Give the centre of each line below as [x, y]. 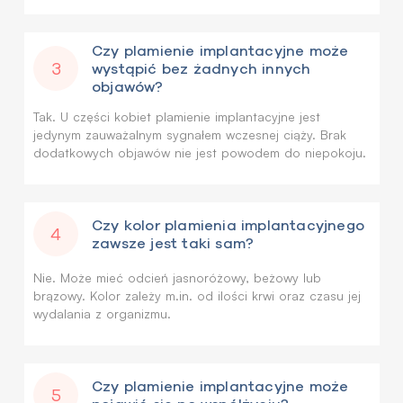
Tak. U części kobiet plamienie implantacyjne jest [177, 116]
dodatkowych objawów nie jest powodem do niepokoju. [200, 152]
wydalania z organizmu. [102, 313]
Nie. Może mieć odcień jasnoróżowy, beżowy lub [177, 278]
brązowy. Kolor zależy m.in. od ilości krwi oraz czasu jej [197, 296]
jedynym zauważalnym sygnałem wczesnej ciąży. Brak [190, 134]
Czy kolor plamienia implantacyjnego [228, 225]
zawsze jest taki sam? [173, 243]
